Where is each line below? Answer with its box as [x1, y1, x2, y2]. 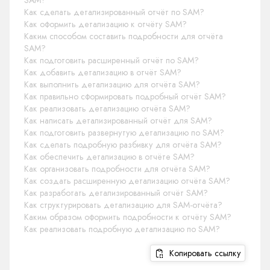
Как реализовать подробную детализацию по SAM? [24, 223, 220, 236]
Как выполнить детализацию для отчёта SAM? [24, 78, 200, 91]
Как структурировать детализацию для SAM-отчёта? [24, 199, 222, 212]
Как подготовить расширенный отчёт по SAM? [24, 54, 199, 67]
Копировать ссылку [167, 247, 241, 260]
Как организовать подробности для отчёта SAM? [24, 163, 210, 175]
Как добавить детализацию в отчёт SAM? [24, 66, 181, 79]
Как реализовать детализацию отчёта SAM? [24, 102, 190, 115]
